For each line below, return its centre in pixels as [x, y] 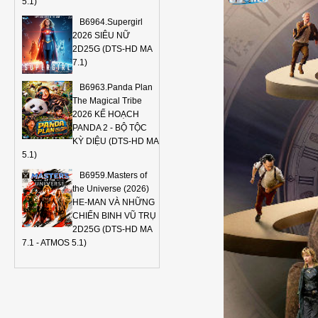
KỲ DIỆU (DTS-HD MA [115, 142]
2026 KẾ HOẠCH [106, 115]
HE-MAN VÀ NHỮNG [114, 203]
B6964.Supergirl [111, 22]
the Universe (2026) [111, 189]
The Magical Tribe [107, 101]
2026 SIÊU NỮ [101, 36]
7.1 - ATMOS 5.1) [54, 243]
